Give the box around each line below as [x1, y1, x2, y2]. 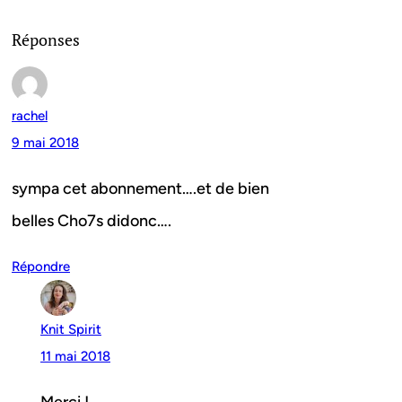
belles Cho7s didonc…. [12, 211, 171, 232]
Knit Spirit [40, 321, 101, 338]
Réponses [12, 29, 80, 51]
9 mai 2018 [12, 135, 79, 152]
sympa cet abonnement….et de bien [12, 179, 269, 199]
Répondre [12, 258, 70, 275]
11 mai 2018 [40, 348, 110, 365]
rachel [12, 108, 48, 125]
